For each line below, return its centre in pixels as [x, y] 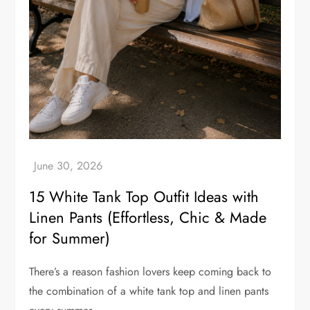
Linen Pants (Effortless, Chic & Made [148, 218]
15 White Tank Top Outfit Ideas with [144, 197]
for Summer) [70, 238]
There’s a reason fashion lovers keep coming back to [151, 272]
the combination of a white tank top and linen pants [149, 291]
